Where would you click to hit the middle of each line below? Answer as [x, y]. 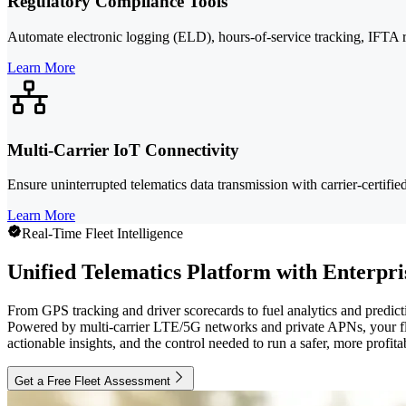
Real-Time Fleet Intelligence [102, 234]
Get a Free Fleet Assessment [92, 382]
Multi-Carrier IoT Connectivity [123, 150]
